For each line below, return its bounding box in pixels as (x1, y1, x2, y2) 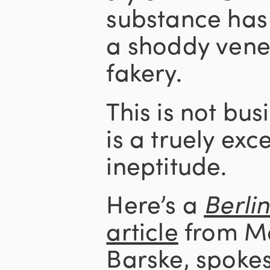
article (106, 212, 178, 248)
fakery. (106, 54, 182, 89)
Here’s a (106, 185, 204, 221)
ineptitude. (106, 146, 227, 182)
